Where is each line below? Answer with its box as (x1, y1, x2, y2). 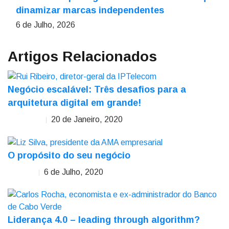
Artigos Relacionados (8, 49, 157, 64)
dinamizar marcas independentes (16, 5, 164, 15)
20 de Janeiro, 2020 (51, 114, 123, 124)
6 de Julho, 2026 (16, 20, 75, 29)
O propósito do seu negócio (8, 150, 130, 161)
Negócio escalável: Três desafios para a (8, 84, 186, 95)
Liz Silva (8, 168, 34, 176)
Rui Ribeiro (8, 116, 41, 124)
